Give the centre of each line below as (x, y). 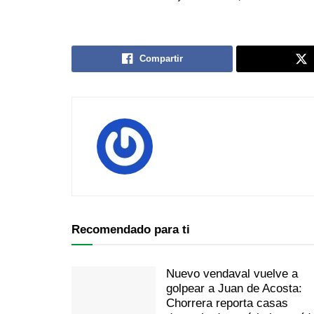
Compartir (161, 58)
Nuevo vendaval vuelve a (232, 273)
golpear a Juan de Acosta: (234, 288)
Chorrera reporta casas (227, 303)
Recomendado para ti (131, 229)
